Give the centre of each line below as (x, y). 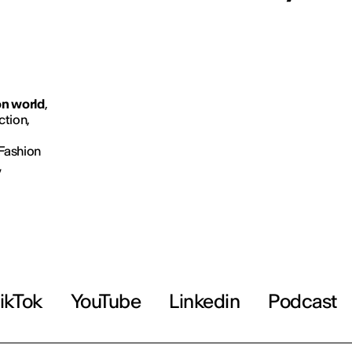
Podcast (303, 301)
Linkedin (205, 301)
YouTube (106, 301)
